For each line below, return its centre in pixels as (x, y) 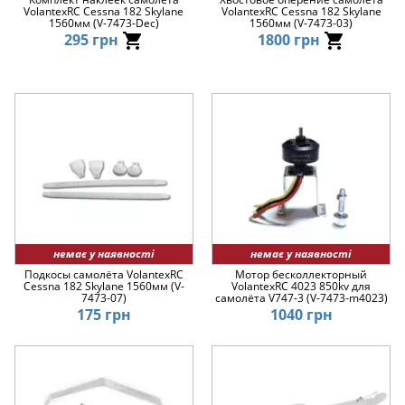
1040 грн (301, 315)
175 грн (104, 315)
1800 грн (290, 39)
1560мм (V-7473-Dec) (104, 23)
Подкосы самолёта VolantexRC (104, 275)
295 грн (93, 39)
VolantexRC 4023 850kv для (301, 287)
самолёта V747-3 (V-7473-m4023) (301, 298)
